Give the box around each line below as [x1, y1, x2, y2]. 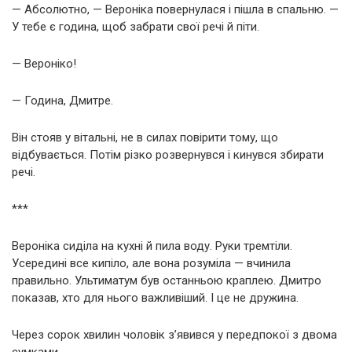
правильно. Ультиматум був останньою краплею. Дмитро [12, 273, 321, 288]
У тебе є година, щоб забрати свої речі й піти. [12, 19, 259, 34]
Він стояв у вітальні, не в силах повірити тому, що [12, 130, 278, 145]
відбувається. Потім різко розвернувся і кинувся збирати [12, 147, 324, 162]
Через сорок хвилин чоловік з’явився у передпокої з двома [12, 327, 337, 342]
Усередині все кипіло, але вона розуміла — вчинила [12, 255, 291, 270]
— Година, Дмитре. [12, 93, 113, 108]
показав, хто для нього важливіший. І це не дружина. [12, 290, 299, 305]
